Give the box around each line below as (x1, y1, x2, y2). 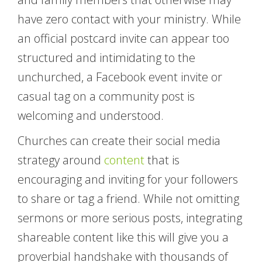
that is (144, 152, 180, 168)
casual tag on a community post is (18, 88, 195, 105)
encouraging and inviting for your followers (18, 171, 238, 188)
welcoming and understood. (18, 108, 164, 124)
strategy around (18, 152, 104, 168)
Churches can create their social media (18, 133, 220, 149)
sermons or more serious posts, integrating (18, 210, 242, 226)
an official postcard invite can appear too (18, 30, 229, 47)
